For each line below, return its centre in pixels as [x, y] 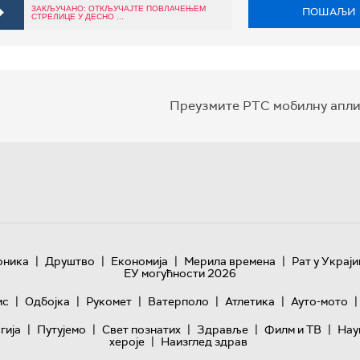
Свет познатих [141, 330]
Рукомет [108, 302]
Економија [139, 262]
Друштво [70, 262]
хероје [127, 342]
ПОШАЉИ [329, 12]
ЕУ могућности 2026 [180, 274]
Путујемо [61, 330]
